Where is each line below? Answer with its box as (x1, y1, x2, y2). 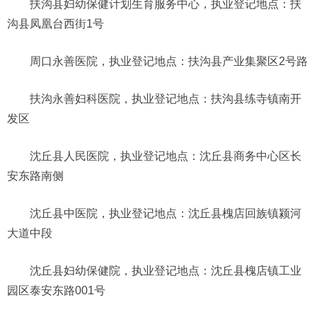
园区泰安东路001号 (7, 284, 105, 296)
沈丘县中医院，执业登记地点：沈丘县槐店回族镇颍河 (30, 207, 301, 219)
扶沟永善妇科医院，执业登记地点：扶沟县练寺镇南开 (30, 92, 301, 105)
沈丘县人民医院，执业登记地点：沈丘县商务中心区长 (30, 149, 301, 162)
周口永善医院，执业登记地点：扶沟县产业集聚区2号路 (30, 54, 308, 67)
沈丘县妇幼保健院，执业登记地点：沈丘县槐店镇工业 (30, 264, 301, 277)
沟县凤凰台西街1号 (7, 17, 104, 30)
